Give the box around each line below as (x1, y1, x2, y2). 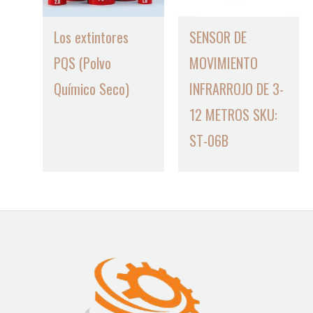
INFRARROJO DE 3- (189, 78, 284, 99)
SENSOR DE (189, 26, 247, 48)
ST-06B (189, 129, 228, 151)
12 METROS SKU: (189, 103, 277, 125)
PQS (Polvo (54, 52, 112, 73)
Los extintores (54, 26, 129, 48)
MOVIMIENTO (189, 52, 258, 73)
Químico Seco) (54, 78, 130, 99)
